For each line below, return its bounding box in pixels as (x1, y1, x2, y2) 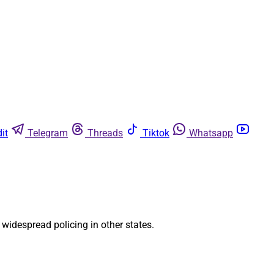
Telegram (28, 127, 68, 139)
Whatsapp (189, 127, 233, 139)
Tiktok (143, 127, 169, 139)
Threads (87, 127, 123, 139)
